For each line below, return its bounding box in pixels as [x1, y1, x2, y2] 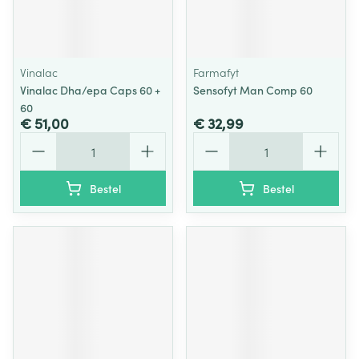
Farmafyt [193, 64, 239, 80]
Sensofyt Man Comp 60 [193, 82, 313, 98]
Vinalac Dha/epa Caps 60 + [20, 82, 160, 98]
